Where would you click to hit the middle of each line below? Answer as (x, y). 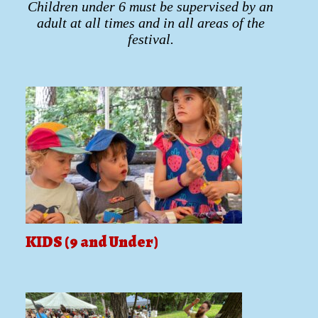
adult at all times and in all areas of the (150, 22)
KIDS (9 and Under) (92, 242)
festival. (150, 39)
